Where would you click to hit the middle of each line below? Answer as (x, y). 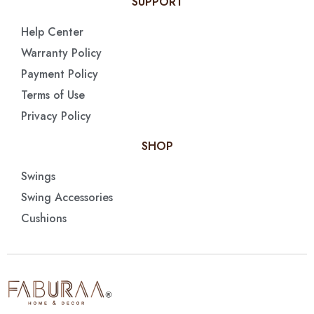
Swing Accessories (67, 198)
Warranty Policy (61, 53)
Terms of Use (53, 95)
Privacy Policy (56, 116)
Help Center (52, 32)
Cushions (44, 219)
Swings (38, 177)
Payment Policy (60, 74)
